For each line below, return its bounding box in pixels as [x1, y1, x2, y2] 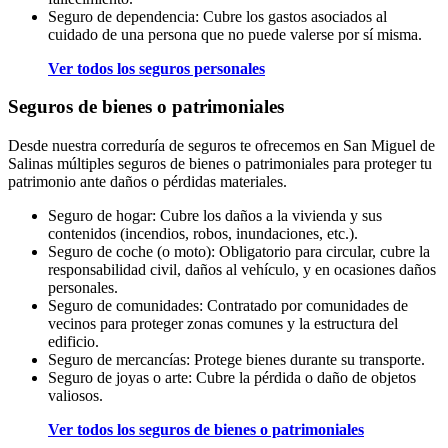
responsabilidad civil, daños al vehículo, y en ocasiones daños [48, 261, 436, 278]
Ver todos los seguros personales [48, 59, 265, 77]
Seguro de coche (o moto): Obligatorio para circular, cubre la [48, 243, 430, 260]
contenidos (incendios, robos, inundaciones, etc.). [48, 225, 358, 242]
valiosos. [48, 387, 103, 404]
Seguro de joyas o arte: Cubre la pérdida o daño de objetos [48, 369, 416, 386]
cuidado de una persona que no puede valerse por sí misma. [48, 25, 422, 43]
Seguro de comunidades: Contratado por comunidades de [48, 297, 408, 314]
